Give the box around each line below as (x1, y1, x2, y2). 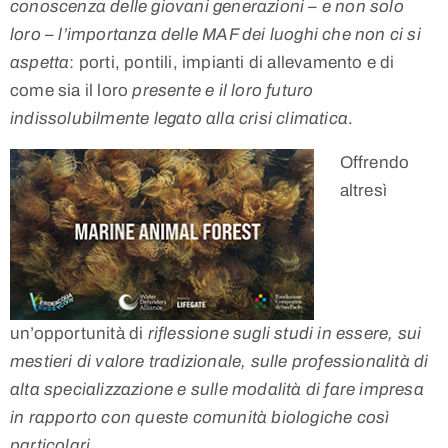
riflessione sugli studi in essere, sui (147, 324, 422, 344)
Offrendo (339, 152, 410, 172)
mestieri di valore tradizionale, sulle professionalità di (10, 352, 429, 372)
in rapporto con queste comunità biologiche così (10, 408, 390, 428)
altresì (339, 180, 387, 200)
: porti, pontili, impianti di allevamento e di (69, 52, 395, 72)
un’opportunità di (10, 324, 148, 344)
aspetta (10, 52, 70, 72)
